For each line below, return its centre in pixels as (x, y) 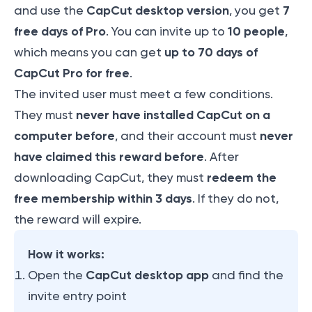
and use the (50, 11)
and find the (246, 275)
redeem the (242, 178)
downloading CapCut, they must (110, 178)
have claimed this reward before (109, 157)
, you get (256, 11)
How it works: (66, 255)
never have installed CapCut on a (173, 115)
